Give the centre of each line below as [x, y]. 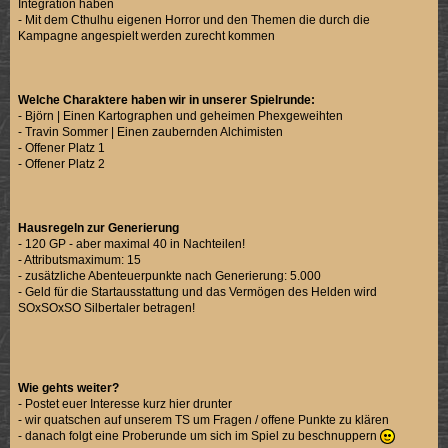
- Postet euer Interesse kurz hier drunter [125, 403]
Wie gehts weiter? [69, 387]
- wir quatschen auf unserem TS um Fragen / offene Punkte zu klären [204, 419]
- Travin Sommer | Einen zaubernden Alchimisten [151, 131]
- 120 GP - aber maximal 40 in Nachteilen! [132, 243]
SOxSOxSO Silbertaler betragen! [107, 307]
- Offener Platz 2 [62, 163]
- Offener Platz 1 [62, 147]
